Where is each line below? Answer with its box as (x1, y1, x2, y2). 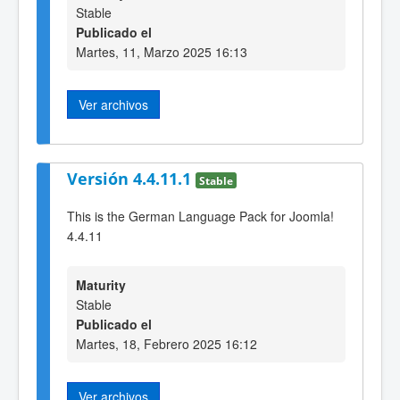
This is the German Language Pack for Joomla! (67, 207, 334, 226)
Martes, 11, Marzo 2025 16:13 (76, 43, 247, 62)
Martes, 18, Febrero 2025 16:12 (76, 334, 257, 353)
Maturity (76, 275, 126, 294)
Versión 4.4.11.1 (67, 167, 196, 189)
